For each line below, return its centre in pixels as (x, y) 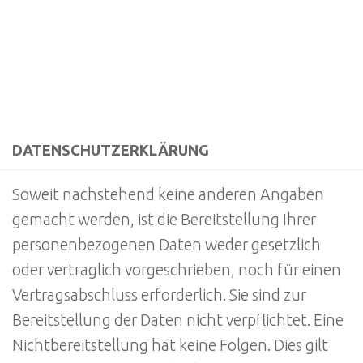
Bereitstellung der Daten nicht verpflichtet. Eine (178, 320)
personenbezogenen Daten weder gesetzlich (167, 244)
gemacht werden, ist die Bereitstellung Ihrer (164, 219)
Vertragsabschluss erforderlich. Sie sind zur (159, 295)
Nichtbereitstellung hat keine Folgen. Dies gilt (170, 345)
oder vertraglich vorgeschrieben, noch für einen (177, 269)
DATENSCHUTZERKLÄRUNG (111, 149)
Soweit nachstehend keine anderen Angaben (168, 194)
